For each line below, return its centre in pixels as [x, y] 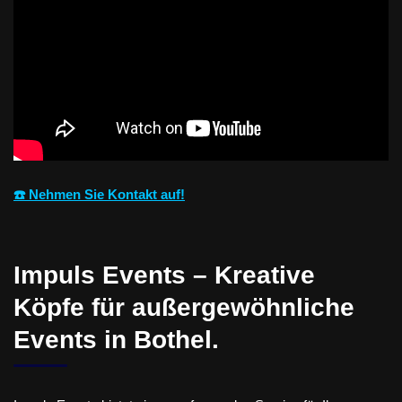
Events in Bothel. [116, 339]
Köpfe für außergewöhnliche [184, 307]
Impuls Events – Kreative [164, 275]
